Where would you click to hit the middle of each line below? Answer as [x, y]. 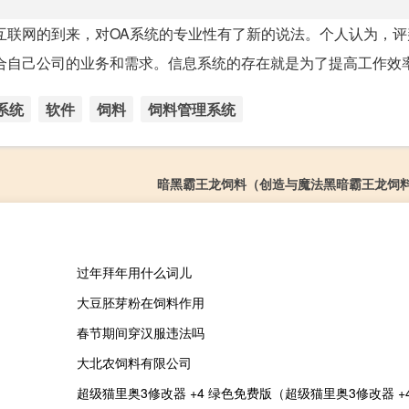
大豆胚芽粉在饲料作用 [140, 302]
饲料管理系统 [192, 109]
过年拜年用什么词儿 [134, 272]
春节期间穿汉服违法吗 [140, 332]
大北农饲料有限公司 [134, 362]
